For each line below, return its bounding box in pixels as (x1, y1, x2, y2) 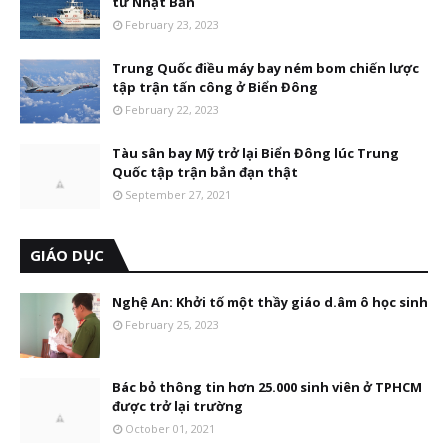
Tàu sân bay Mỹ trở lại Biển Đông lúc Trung (112, 144, 399, 162)
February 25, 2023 (125, 317, 219, 332)
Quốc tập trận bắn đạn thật (112, 163, 298, 181)
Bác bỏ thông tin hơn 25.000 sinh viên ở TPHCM (112, 378, 422, 396)
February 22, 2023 (125, 102, 219, 117)
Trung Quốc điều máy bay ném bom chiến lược (112, 59, 419, 77)
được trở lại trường (112, 397, 243, 415)
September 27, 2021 (125, 187, 231, 202)
